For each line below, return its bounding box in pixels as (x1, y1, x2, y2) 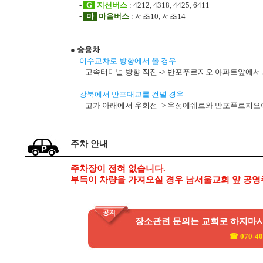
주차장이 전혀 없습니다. (70, 164, 166, 173)
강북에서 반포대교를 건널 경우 (79, 90, 184, 99)
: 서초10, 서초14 (129, 12, 186, 21)
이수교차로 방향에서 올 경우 (79, 56, 176, 65)
